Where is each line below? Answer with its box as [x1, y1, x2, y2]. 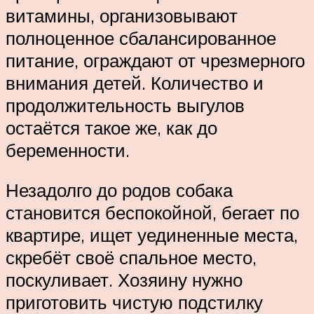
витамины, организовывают [6, 4, 238, 27]
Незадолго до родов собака [6, 179, 233, 202]
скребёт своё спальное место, [6, 246, 257, 269]
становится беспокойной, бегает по [6, 201, 299, 224]
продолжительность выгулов [6, 93, 245, 116]
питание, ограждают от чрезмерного [6, 48, 305, 71]
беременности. [6, 138, 130, 161]
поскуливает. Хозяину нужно [6, 268, 243, 292]
